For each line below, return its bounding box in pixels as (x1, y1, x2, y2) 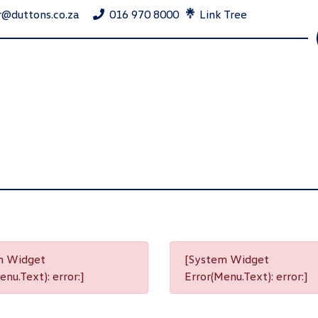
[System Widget (185, 252, 269, 266)
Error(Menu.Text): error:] (185, 269, 307, 283)
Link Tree (197, 7, 248, 21)
